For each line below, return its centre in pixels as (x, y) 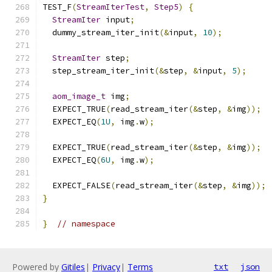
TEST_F (57, 7)
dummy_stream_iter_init (101, 32)
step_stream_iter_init (98, 71)
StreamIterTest (110, 7)
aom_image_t (79, 96)
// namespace (86, 224)
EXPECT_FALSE (76, 185)
